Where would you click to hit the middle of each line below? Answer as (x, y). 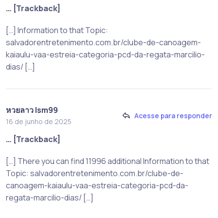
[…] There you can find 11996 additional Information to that (108, 161)
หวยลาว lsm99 (32, 110)
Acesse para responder (173, 116)
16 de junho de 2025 (39, 121)
